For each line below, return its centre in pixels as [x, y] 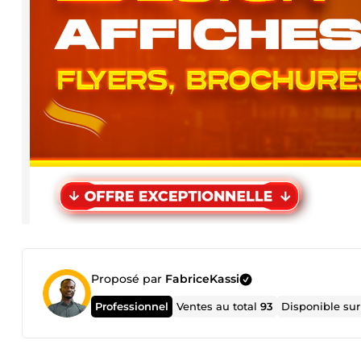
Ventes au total [219, 306]
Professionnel [132, 306]
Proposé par [128, 279]
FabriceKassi [202, 279]
